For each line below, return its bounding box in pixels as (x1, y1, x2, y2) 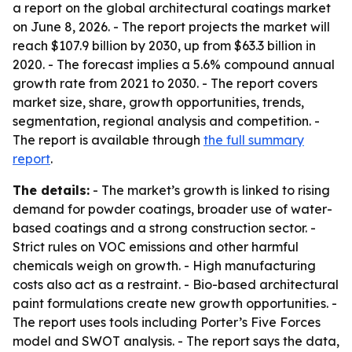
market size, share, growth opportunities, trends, (13, 94, 304, 110)
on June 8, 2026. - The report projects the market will (13, 19, 330, 35)
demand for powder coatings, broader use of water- (13, 201, 332, 217)
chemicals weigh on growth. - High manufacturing (13, 258, 316, 273)
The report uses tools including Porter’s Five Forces (13, 314, 321, 330)
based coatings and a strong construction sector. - (13, 220, 316, 236)
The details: (13, 182, 90, 198)
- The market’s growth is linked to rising (90, 182, 330, 198)
